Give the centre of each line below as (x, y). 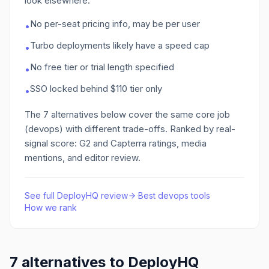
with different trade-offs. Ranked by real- (149, 129)
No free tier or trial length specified (102, 67)
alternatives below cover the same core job (139, 114)
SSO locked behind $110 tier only (96, 89)
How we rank (51, 207)
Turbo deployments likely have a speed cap (120, 45)
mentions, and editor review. (83, 158)
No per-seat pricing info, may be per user (115, 24)
